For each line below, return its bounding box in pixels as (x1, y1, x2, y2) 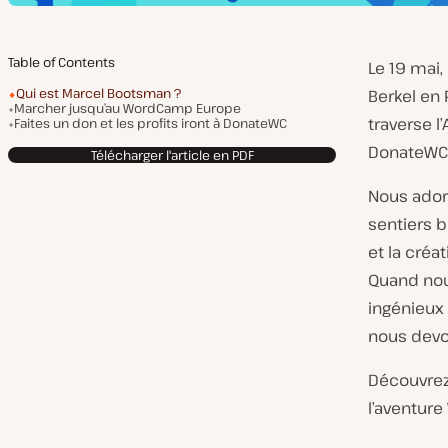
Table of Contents (8, 53, 115, 71)
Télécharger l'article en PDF (90, 145, 254, 164)
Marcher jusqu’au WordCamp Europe (14, 99, 241, 117)
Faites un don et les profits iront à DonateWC (14, 114, 287, 132)
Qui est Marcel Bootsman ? (16, 84, 181, 102)
